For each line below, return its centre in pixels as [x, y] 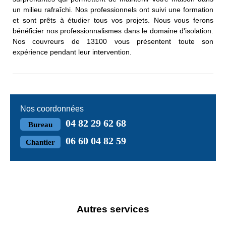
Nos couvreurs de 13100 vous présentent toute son [113, 42]
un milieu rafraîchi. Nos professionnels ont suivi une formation [113, 10]
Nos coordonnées [52, 109]
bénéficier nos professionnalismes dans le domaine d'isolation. [113, 31]
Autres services [113, 209]
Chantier [40, 143]
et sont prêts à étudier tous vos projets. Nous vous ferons [113, 20]
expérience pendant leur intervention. [72, 52]
